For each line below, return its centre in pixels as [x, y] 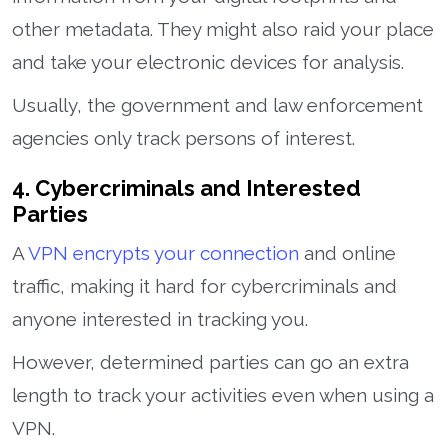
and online [347, 252]
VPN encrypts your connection [163, 252]
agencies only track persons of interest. [183, 137]
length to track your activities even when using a [223, 394]
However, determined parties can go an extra [210, 361]
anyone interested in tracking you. [160, 318]
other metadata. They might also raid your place [223, 28]
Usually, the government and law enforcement [217, 104]
